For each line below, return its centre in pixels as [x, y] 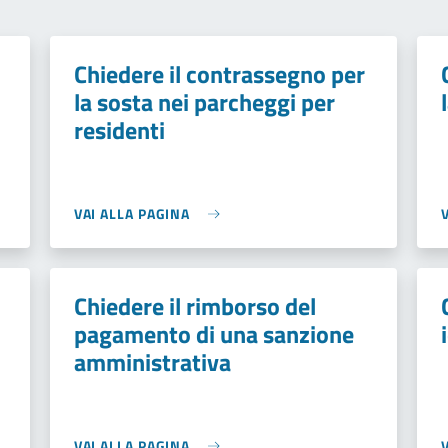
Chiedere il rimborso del [194, 306]
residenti [119, 130]
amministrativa [152, 362]
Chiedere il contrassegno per [219, 74]
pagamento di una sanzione [213, 334]
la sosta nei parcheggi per [204, 102]
